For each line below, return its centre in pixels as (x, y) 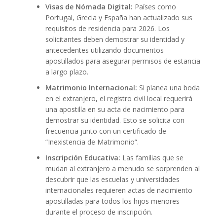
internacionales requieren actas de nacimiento (119, 190)
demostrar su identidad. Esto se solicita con (115, 120)
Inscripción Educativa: (83, 158)
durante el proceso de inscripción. (99, 212)
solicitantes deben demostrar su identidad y (115, 39)
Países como (154, 7)
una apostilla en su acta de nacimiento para (115, 110)
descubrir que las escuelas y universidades (112, 180)
